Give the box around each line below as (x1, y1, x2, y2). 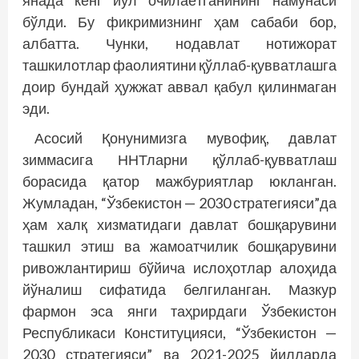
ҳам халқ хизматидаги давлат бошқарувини (22, 215, 337, 233)
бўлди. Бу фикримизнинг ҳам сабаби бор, (22, 12, 337, 30)
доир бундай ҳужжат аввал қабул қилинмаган (22, 77, 337, 95)
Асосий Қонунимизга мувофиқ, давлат (34, 128, 337, 147)
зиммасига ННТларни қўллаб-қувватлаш (22, 150, 337, 168)
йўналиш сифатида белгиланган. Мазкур (22, 280, 337, 298)
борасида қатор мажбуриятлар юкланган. (22, 171, 337, 190)
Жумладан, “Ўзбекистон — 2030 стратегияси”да (22, 193, 337, 212)
